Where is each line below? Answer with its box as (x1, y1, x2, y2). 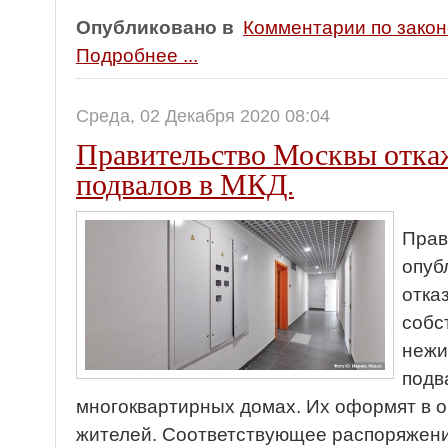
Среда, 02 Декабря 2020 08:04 (76, 106, 330, 126)
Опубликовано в (76, 17, 234, 38)
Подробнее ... (76, 45, 198, 66)
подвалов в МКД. (76, 164, 294, 203)
